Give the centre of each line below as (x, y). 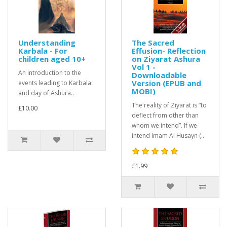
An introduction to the (50, 73)
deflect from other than (165, 115)
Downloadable (159, 75)
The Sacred (153, 43)
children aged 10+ (52, 59)
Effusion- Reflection (169, 51)
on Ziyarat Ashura (166, 59)
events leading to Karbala (55, 83)
